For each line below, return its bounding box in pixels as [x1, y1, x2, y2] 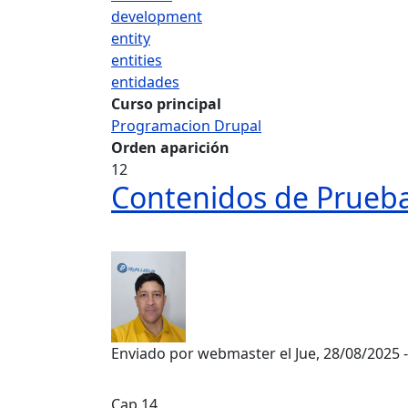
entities [111, 50, 162, 70]
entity [111, 28, 150, 48]
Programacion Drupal [111, 116, 261, 136]
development [111, 6, 202, 26]
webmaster [198, 343, 276, 363]
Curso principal [111, 94, 221, 114]
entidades [111, 72, 179, 92]
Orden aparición [111, 138, 229, 158]
